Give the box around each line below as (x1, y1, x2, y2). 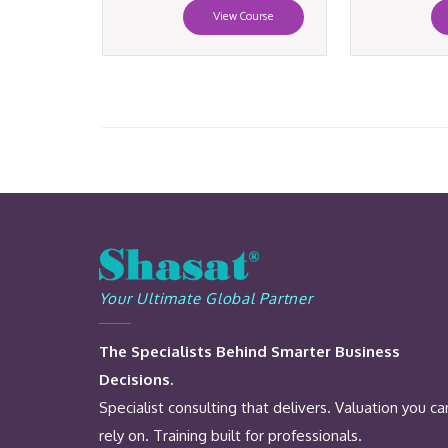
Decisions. (98, 370, 173, 390)
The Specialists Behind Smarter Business (98, 342, 400, 362)
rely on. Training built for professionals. (98, 426, 362, 446)
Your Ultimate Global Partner (98, 288, 313, 308)
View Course (213, 6, 274, 26)
